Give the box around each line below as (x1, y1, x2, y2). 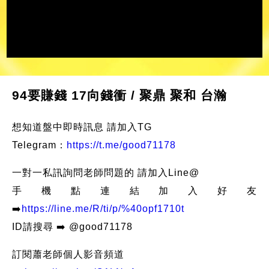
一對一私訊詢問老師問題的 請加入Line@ (11, 167, 199, 178)
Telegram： (11, 139, 67, 150)
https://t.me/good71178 (66, 139, 176, 150)
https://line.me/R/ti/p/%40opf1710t (21, 203, 184, 214)
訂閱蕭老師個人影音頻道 (11, 249, 124, 259)
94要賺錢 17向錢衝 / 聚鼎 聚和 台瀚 (11, 88, 227, 102)
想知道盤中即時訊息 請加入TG (11, 121, 152, 132)
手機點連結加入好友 (11, 185, 258, 196)
